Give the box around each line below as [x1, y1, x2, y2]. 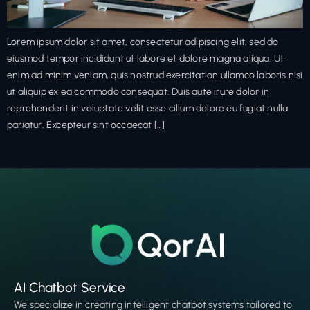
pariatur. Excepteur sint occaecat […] [7, 119, 165, 131]
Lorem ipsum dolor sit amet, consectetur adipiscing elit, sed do [7, 36, 279, 48]
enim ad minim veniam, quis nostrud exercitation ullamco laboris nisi [7, 69, 303, 82]
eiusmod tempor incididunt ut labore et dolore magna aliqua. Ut [7, 53, 284, 65]
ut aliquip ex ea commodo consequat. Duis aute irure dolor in [7, 86, 270, 98]
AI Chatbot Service [14, 279, 126, 295]
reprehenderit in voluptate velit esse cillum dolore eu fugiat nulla [7, 102, 289, 115]
